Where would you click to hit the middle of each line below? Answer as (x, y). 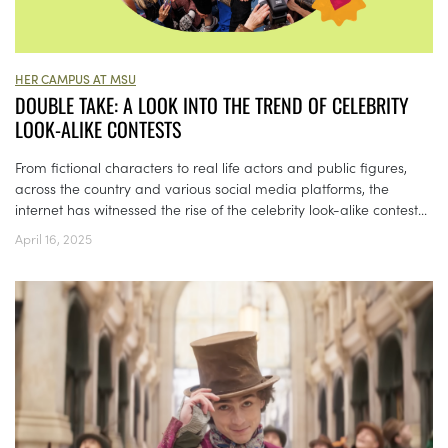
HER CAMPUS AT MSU (75, 79)
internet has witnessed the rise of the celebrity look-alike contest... (221, 209)
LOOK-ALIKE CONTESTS (98, 129)
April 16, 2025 (53, 239)
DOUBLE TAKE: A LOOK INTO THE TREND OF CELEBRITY (212, 105)
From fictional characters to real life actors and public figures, (211, 167)
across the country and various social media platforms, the (202, 188)
